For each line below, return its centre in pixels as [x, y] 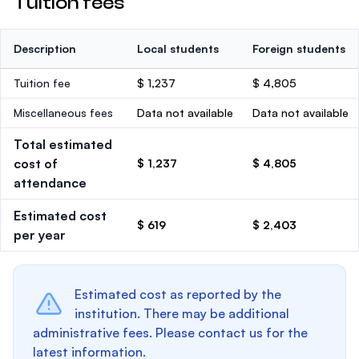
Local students [178, 48]
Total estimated [63, 144]
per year [40, 235]
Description [45, 48]
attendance [50, 183]
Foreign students [299, 48]
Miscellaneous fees [63, 113]
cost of [36, 163]
